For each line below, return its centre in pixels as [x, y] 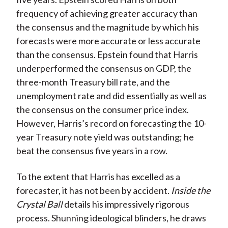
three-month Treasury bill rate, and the [93, 82]
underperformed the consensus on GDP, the [104, 68]
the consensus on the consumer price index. [102, 110]
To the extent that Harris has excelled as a [98, 177]
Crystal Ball [39, 204]
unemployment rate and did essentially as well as [111, 96]
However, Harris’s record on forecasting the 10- [111, 123]
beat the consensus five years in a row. [92, 151]
